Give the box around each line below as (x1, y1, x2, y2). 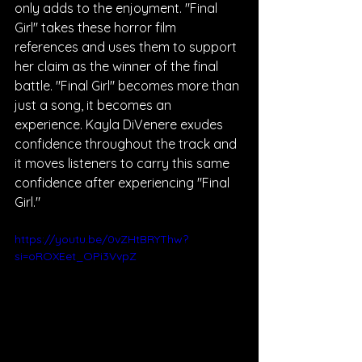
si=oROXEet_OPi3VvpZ (15, 249, 137, 263)
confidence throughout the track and (15, 136, 240, 152)
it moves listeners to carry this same (15, 155, 233, 171)
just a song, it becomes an (15, 97, 175, 113)
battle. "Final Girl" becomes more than (15, 78, 242, 94)
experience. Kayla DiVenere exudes (15, 116, 226, 133)
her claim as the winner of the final (15, 58, 221, 74)
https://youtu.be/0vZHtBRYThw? (15, 232, 188, 246)
